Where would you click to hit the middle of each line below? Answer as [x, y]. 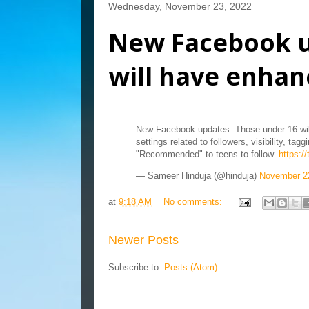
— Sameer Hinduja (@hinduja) [198, 176]
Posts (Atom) [191, 267]
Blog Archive [138, 300]
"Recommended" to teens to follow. [207, 154]
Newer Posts [143, 240]
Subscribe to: [136, 267]
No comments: [194, 201]
